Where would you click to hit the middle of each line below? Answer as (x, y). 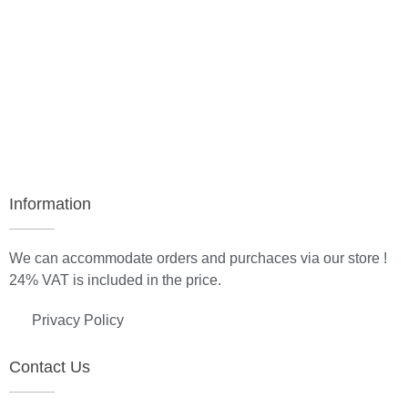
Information (50, 204)
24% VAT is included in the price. (115, 280)
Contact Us (50, 367)
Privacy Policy (78, 320)
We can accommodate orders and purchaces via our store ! (198, 258)
